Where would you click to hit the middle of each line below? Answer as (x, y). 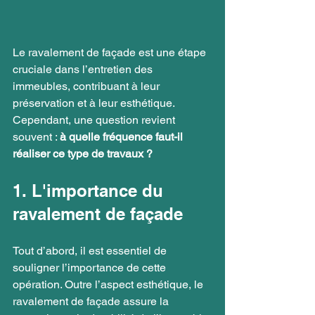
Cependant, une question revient (95, 120)
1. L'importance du (90, 190)
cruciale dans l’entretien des (84, 69)
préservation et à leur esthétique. (95, 103)
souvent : (36, 136)
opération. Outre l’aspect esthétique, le (109, 284)
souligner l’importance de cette (91, 267)
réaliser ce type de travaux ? (83, 153)
